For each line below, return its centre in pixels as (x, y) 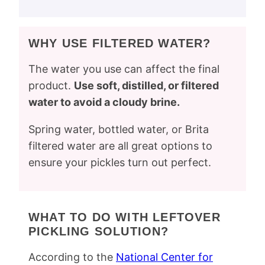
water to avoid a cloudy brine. (104, 102)
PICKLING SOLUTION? (99, 231)
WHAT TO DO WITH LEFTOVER (125, 217)
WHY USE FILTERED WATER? (120, 43)
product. (51, 85)
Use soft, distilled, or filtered (146, 85)
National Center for (164, 257)
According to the (72, 257)
